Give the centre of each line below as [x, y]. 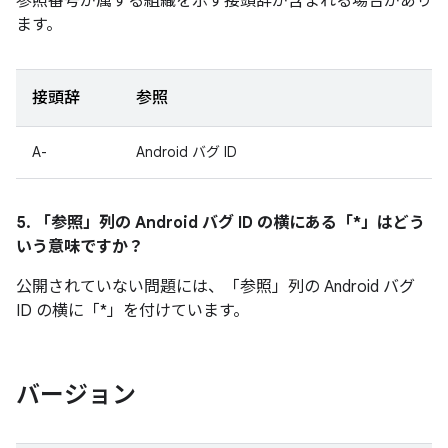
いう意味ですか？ [80, 247]
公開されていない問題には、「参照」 [152, 287]
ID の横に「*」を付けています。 [132, 311]
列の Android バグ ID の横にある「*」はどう [262, 223]
